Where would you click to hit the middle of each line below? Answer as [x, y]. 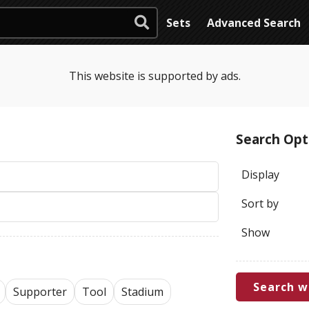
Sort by [260, 203]
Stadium [142, 292]
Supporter [40, 292]
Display [260, 175]
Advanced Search [254, 22]
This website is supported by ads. [154, 76]
